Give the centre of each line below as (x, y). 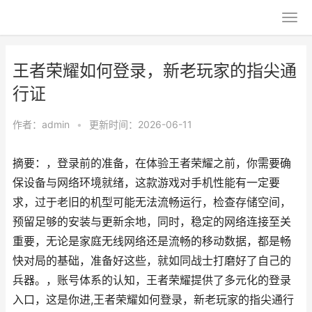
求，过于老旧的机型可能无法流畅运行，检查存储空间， (152, 202)
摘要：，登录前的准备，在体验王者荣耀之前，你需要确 (152, 163)
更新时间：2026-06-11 (141, 124)
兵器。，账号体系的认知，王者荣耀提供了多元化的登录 (152, 280)
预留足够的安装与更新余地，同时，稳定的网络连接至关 (152, 222)
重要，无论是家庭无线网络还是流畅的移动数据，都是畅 (152, 241)
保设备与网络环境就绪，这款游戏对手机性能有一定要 (146, 183)
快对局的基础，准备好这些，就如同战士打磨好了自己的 (152, 261)
